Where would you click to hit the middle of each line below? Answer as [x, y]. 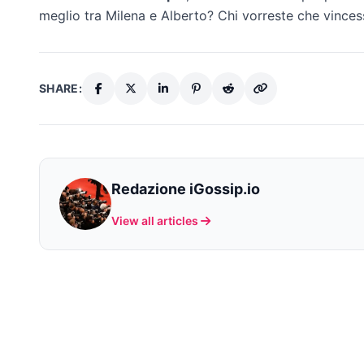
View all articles [155, 221]
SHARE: [61, 88]
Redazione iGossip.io [186, 189]
